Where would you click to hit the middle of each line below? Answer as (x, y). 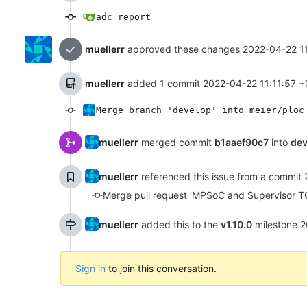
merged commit (176, 142)
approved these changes (184, 49)
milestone (276, 224)
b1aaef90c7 (242, 142)
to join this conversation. (161, 268)
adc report (123, 16)
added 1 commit (164, 83)
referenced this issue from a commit (221, 176)
